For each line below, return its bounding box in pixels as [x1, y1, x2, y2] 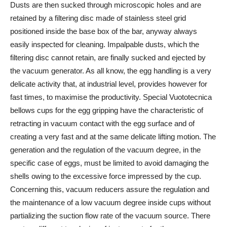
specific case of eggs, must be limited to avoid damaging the [10, 159, 209, 168]
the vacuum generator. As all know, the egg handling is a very [10, 66, 211, 75]
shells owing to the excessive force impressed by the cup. [10, 172, 201, 181]
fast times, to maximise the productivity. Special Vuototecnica [10, 93, 212, 102]
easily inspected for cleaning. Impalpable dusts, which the [10, 40, 199, 49]
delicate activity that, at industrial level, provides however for [10, 80, 207, 89]
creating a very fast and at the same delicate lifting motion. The [10, 132, 216, 141]
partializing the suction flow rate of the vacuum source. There [10, 211, 210, 220]
